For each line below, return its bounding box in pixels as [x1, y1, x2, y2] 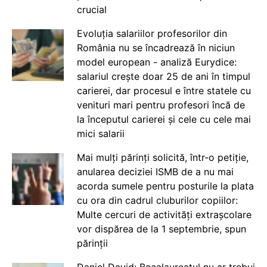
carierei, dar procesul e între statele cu [76, 85, 251, 97]
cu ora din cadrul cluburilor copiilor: [76, 194, 238, 206]
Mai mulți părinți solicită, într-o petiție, [76, 151, 249, 163]
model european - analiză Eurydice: [76, 56, 237, 68]
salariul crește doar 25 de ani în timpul [76, 70, 250, 82]
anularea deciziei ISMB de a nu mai [76, 166, 234, 178]
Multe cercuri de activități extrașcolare [76, 209, 252, 221]
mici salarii [76, 128, 125, 139]
